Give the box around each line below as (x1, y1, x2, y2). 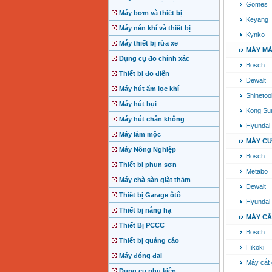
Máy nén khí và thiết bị (118, 24, 191, 32)
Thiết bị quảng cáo (118, 237, 179, 245)
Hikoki (245, 243, 264, 251)
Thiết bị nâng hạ (118, 206, 171, 214)
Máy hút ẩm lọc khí (118, 85, 179, 93)
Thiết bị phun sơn (118, 161, 177, 169)
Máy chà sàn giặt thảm (118, 176, 191, 184)
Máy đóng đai (118, 252, 162, 260)
